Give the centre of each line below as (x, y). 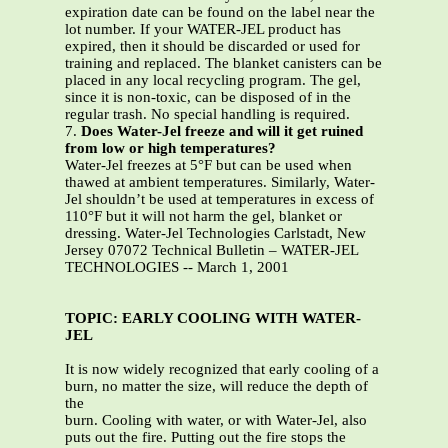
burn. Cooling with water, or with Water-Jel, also (216, 420)
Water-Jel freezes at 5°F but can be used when (208, 165)
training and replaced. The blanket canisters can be (223, 63)
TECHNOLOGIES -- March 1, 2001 (177, 267)
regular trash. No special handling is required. (207, 114)
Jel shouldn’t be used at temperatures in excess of (219, 199)
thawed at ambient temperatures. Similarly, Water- (220, 182)
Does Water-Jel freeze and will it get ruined (222, 131)
